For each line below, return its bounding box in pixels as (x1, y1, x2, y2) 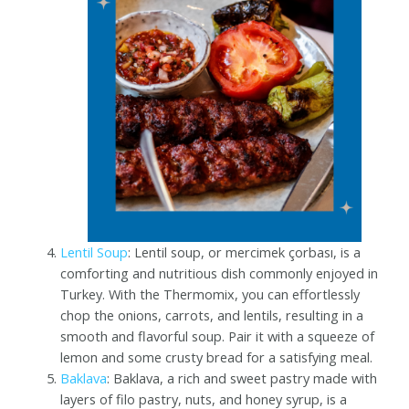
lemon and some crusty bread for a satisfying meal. (60, 347, 373, 366)
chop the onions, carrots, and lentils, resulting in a (60, 305, 364, 324)
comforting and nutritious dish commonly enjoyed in (60, 263, 379, 282)
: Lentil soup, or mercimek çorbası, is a (128, 242, 362, 261)
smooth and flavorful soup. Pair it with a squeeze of (60, 326, 375, 345)
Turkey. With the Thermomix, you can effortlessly (60, 284, 361, 303)
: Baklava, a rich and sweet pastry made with (107, 368, 378, 387)
